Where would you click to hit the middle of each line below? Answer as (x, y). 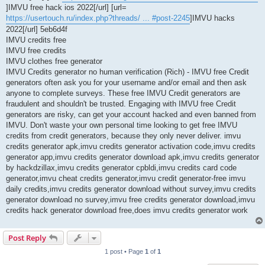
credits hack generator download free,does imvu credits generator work (127, 211)
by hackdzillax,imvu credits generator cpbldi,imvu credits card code (121, 168)
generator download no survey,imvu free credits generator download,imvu (130, 200)
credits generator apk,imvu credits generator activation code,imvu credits (131, 147)
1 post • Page (125, 252)
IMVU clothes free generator (54, 62)
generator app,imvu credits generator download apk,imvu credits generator (132, 157)
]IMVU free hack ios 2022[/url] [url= (66, 8)
